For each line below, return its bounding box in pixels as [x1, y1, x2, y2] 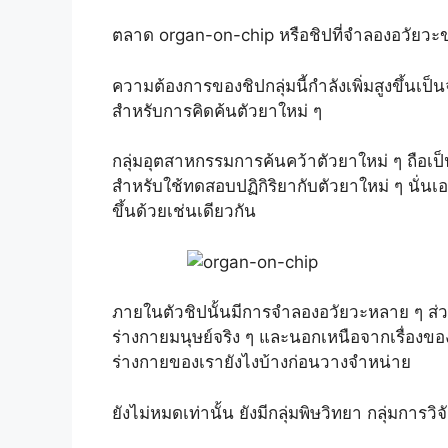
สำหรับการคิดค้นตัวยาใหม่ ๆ [112, 100, 322, 121]
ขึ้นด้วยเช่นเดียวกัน [112, 201, 256, 222]
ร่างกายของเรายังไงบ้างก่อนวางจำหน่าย [112, 352, 411, 373]
